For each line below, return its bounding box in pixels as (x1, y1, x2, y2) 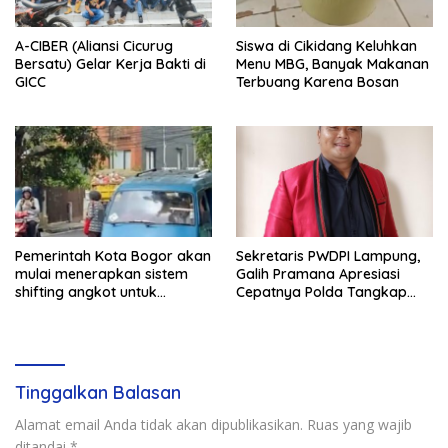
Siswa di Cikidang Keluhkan (236, 36, 417, 55)
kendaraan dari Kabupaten (15, 300, 198, 319)
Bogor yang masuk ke (15, 318, 164, 337)
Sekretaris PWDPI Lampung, (236, 246, 420, 265)
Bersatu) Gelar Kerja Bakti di (15, 54, 206, 73)
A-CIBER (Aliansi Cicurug (15, 36, 173, 55)
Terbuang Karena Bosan (236, 72, 399, 91)
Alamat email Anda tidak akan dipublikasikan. (15, 414, 303, 434)
